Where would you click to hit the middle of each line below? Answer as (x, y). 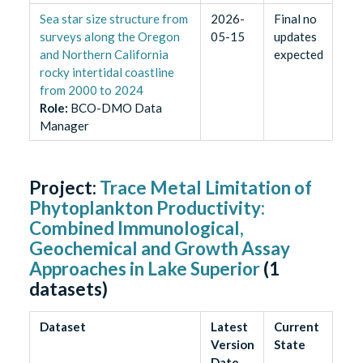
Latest (229, 327)
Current (296, 327)
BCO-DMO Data (116, 108)
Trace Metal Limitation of (206, 188)
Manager (64, 126)
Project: (65, 188)
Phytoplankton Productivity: (147, 208)
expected (298, 55)
